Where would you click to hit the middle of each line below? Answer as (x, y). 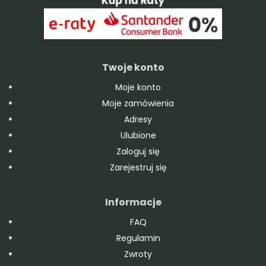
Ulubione (138, 135)
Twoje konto (133, 67)
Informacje (133, 202)
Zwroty (138, 254)
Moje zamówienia (138, 103)
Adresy (138, 119)
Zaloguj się (138, 151)
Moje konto (138, 87)
